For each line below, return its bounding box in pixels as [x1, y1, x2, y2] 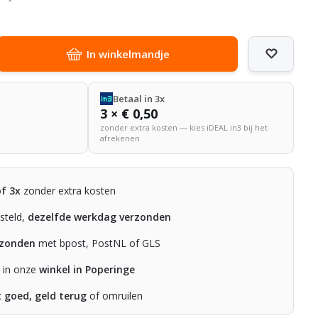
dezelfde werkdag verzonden [28, 209, 172, 224]
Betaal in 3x [112, 92, 165, 105]
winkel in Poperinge [39, 262, 136, 276]
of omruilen [87, 288, 143, 302]
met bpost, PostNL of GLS [35, 236, 161, 250]
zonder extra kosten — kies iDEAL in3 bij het [99, 121, 268, 133]
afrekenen [99, 132, 140, 143]
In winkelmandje [86, 46, 170, 61]
